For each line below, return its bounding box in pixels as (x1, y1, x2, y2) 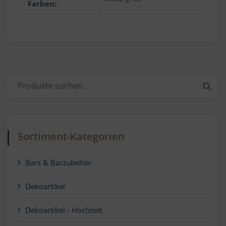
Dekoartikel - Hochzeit (25, 205, 102, 215)
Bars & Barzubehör (25, 157, 91, 168)
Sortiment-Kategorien (18, 130, 125, 144)
